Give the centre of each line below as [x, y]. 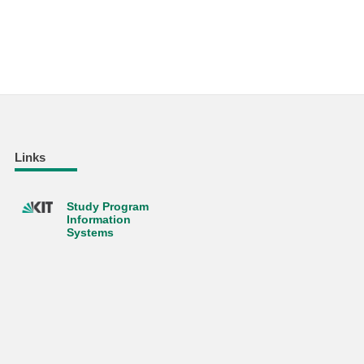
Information [98, 219]
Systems [90, 232]
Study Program [107, 206]
